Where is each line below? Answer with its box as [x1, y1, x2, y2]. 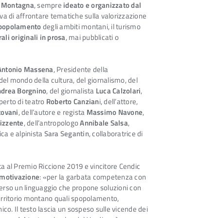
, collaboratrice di [89, 128, 143, 140]
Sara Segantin [44, 128, 89, 140]
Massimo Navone [86, 107, 143, 118]
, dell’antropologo [23, 117, 80, 129]
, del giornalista [46, 85, 96, 97]
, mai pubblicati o [65, 31, 119, 43]
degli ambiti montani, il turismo [41, 20, 141, 32]
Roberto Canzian [46, 96, 99, 108]
